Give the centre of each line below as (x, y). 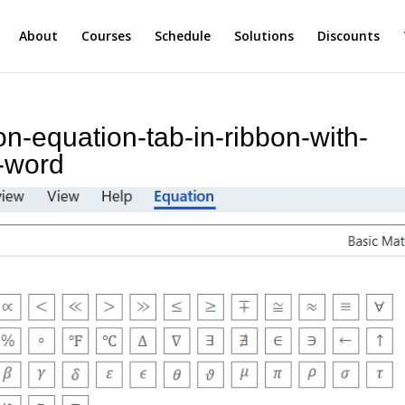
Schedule (182, 36)
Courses (106, 36)
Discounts (348, 36)
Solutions (264, 36)
